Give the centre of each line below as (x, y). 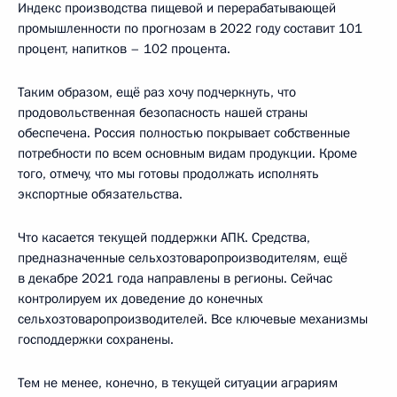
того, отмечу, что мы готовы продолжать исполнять (168, 173)
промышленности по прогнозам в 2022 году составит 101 (190, 28)
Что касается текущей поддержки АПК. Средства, (164, 237)
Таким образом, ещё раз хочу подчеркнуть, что (157, 92)
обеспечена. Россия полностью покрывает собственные (184, 132)
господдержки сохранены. (96, 339)
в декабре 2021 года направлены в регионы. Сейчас (175, 278)
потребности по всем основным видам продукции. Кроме (187, 153)
